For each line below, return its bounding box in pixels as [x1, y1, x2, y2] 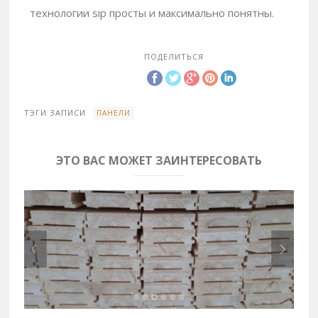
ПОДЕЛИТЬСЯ [143, 50, 204, 62]
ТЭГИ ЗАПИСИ [24, 106, 87, 118]
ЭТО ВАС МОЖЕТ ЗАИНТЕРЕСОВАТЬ [56, 152, 262, 168]
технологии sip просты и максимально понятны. [30, 6, 275, 21]
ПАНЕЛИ [97, 107, 131, 118]
